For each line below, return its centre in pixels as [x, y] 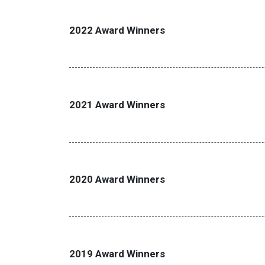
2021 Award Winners [117, 105]
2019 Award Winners [117, 254]
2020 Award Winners [117, 179]
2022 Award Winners [117, 30]
